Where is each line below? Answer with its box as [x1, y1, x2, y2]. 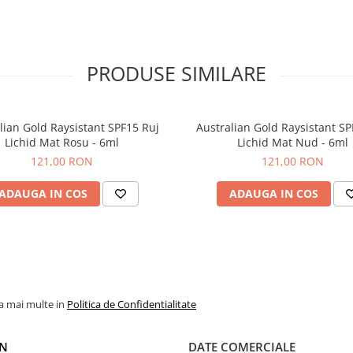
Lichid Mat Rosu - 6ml [5, 135, 119, 150]
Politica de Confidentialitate [67, 297, 196, 311]
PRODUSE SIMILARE [87, 60, 266, 87]
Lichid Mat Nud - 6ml [237, 135, 348, 150]
